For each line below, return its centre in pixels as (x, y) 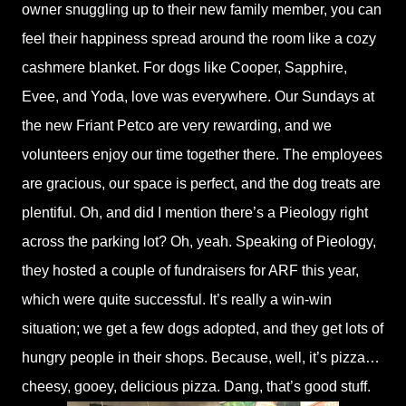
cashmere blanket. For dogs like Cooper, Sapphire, (184, 68)
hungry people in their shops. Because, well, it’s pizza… (201, 358)
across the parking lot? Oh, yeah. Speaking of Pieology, (199, 242)
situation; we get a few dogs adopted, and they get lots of (203, 329)
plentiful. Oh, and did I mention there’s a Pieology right (195, 213)
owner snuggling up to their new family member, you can (202, 10)
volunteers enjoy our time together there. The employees (202, 155)
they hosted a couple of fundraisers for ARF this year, (190, 271)
